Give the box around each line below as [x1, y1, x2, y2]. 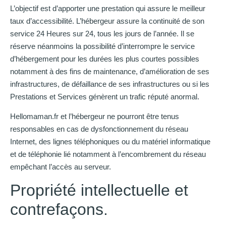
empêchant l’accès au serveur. [10, 162, 111, 172]
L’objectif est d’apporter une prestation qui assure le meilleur [10, 4, 205, 13]
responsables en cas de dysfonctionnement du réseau [10, 125, 188, 134]
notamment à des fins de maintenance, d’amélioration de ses [10, 67, 209, 76]
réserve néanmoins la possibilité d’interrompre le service [10, 41, 195, 50]
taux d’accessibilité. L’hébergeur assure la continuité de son [10, 16, 204, 25]
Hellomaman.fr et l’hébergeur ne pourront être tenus [10, 112, 179, 121]
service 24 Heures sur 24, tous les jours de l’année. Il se [10, 29, 194, 38]
